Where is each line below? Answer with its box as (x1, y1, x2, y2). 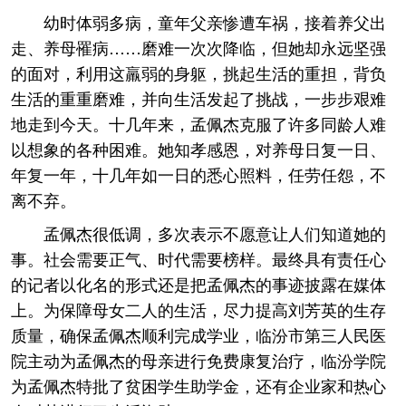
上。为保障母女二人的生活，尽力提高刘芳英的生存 (11, 297, 386, 321)
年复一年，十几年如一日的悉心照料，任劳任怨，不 (11, 162, 386, 186)
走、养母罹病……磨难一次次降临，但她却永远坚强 (11, 35, 386, 59)
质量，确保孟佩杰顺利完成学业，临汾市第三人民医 (11, 323, 386, 346)
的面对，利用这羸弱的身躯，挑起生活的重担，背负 (11, 61, 386, 84)
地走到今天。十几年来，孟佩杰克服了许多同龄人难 (11, 111, 386, 135)
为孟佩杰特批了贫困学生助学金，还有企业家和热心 (11, 373, 386, 397)
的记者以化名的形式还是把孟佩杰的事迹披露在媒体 (11, 272, 386, 295)
